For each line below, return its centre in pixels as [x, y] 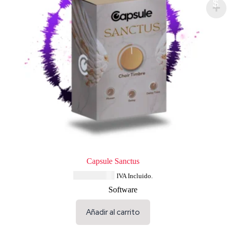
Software [123, 190]
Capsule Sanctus [113, 161]
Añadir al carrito [113, 212]
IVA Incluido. [134, 176]
